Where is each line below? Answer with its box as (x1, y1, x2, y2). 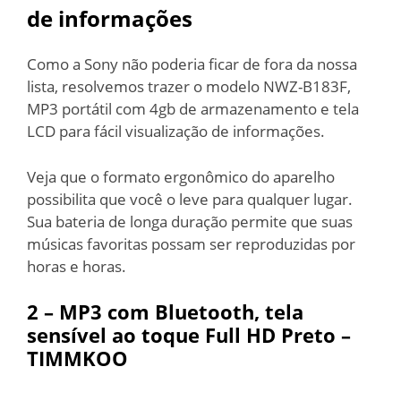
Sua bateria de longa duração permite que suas (27, 210, 353, 232)
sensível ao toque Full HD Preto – (27, 321, 351, 348)
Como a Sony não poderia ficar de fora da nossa (27, 54, 357, 74)
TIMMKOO (27, 345, 128, 371)
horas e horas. (27, 255, 126, 277)
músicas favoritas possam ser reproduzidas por (27, 233, 355, 254)
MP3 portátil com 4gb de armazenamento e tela (27, 98, 359, 119)
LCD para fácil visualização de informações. (27, 121, 325, 141)
